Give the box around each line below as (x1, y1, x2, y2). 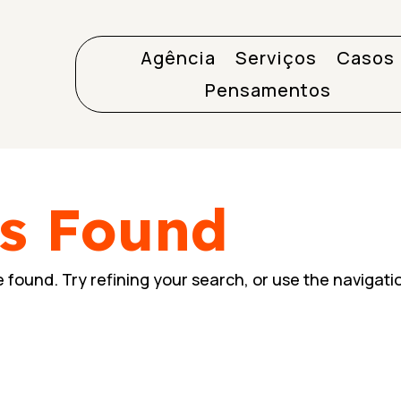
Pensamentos (204, 78, 331, 102)
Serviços (235, 46, 318, 70)
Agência (141, 46, 217, 70)
